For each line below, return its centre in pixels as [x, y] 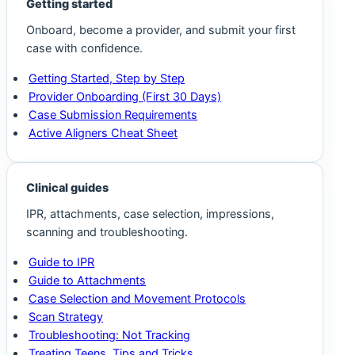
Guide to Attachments [88, 280]
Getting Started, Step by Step [107, 78]
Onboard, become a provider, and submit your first [161, 31]
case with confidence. [84, 49]
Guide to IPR [62, 262]
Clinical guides [67, 187]
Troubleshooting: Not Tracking [110, 335]
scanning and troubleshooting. [107, 233]
